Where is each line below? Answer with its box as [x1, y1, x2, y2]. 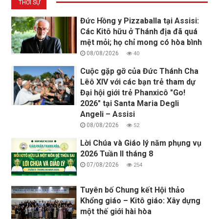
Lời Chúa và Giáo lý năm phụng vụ [80, 138, 202, 148]
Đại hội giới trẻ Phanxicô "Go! [80, 88, 186, 97]
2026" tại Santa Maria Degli [80, 98, 179, 108]
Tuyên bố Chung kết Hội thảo [80, 185, 185, 195]
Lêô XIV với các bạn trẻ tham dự [80, 77, 196, 87]
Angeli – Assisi [80, 109, 135, 119]
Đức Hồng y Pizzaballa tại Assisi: [80, 16, 199, 25]
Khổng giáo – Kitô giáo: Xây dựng [80, 196, 201, 205]
